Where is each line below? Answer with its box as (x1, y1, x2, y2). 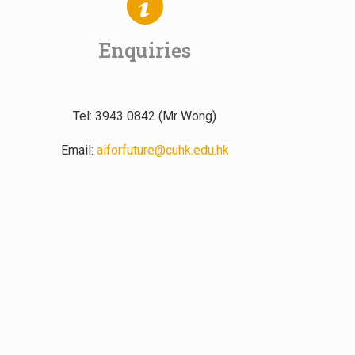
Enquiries (98, 37, 192, 64)
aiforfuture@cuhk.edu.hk (96, 143, 229, 158)
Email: (60, 143, 97, 158)
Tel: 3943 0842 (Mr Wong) (73, 109, 217, 124)
